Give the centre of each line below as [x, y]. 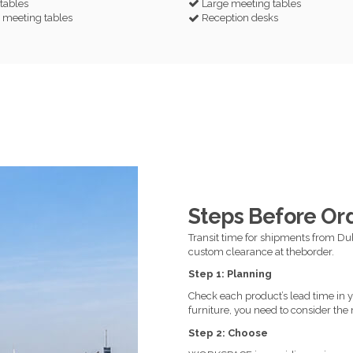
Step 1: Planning [230, 273]
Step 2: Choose [228, 333]
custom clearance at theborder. [261, 251]
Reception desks [240, 17]
